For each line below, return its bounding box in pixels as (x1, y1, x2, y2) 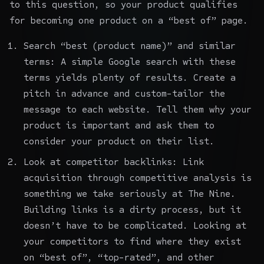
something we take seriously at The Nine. (24, 187, 236, 199)
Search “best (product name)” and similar (24, 39, 236, 51)
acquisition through (24, 171, 130, 183)
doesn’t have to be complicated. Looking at (24, 219, 246, 231)
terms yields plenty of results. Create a (24, 71, 236, 83)
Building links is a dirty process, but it (24, 203, 241, 215)
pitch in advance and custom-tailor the (24, 87, 225, 99)
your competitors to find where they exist (24, 235, 241, 247)
